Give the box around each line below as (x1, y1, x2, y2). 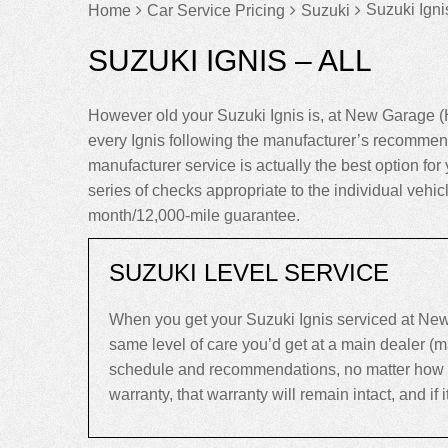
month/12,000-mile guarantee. (88, 207, 300, 224)
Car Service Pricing (147, 2, 285, 19)
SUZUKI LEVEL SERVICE (109, 259, 389, 286)
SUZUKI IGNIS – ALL (88, 44, 372, 77)
